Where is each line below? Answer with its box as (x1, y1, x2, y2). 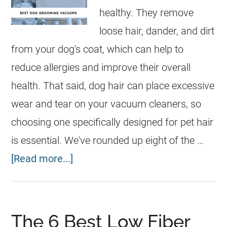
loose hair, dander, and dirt (99, 25, 215, 37)
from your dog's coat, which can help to (11, 43, 184, 55)
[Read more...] (11, 153, 73, 165)
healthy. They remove (99, 7, 194, 19)
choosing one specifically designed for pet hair (11, 116, 214, 128)
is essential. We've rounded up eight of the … (11, 134, 204, 146)
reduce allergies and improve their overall (11, 61, 191, 73)
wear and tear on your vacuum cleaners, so (11, 98, 202, 110)
